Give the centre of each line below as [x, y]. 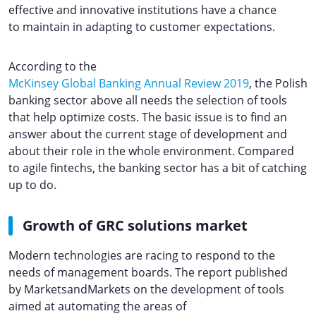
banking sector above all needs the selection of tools [148, 100]
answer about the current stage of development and [148, 134]
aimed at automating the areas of [97, 306]
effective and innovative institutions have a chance [142, 10]
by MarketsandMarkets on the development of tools [146, 289]
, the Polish [278, 83]
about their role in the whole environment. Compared [151, 151]
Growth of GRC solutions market [135, 225]
